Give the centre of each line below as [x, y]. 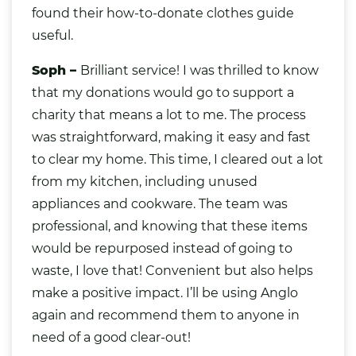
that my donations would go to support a [163, 92]
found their [69, 13]
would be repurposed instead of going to [162, 248]
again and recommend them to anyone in [166, 315]
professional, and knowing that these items [170, 226]
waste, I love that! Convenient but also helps [172, 270]
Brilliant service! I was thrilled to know [199, 70]
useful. [52, 35]
